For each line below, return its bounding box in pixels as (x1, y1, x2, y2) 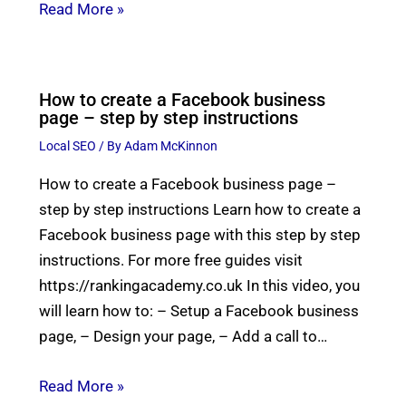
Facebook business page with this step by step (38, 226, 361, 245)
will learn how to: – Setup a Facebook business (38, 302, 359, 321)
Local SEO (38, 139, 96, 154)
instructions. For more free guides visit (38, 251, 303, 270)
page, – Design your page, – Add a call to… (38, 327, 327, 346)
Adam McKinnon (123, 139, 217, 154)
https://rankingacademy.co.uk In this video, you (38, 276, 360, 295)
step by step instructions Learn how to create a (38, 200, 361, 219)
